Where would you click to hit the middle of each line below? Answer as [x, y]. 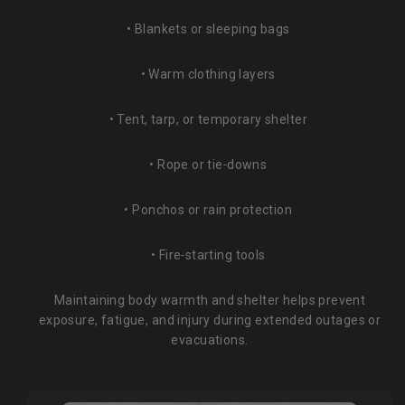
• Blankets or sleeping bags [210, 28]
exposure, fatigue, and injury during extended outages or [210, 320]
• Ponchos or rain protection [210, 209]
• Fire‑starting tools [210, 254]
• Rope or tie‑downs [210, 164]
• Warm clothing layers [210, 74]
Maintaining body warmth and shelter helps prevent [210, 300]
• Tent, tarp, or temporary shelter [210, 119]
